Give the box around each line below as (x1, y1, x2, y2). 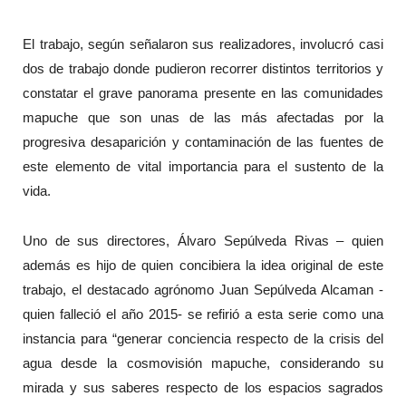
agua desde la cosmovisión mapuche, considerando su (22, 354, 384, 371)
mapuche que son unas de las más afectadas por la (22, 110, 384, 126)
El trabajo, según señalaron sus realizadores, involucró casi (22, 36, 384, 53)
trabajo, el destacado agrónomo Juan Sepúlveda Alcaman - (22, 281, 384, 297)
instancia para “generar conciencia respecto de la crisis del (22, 330, 384, 346)
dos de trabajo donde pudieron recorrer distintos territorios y (22, 61, 384, 77)
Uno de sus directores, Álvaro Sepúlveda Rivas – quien (22, 232, 384, 248)
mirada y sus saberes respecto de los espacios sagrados (22, 379, 384, 395)
